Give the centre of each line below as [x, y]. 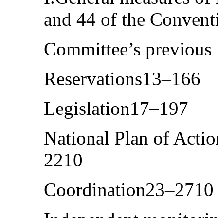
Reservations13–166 [122, 78]
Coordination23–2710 [129, 189]
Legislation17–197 [116, 108]
